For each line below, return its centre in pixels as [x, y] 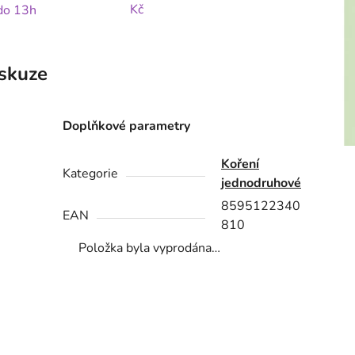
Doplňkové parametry [127, 126]
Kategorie [91, 174]
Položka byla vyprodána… [150, 248]
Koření [240, 164]
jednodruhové [261, 183]
